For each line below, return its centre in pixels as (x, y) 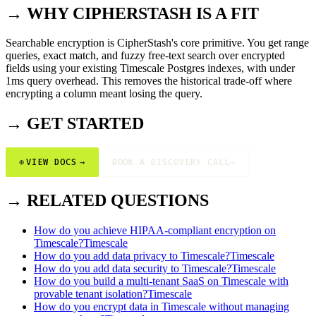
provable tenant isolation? (91, 294)
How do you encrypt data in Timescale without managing (162, 307)
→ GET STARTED (75, 124)
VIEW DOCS (51, 163)
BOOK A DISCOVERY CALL (171, 163)
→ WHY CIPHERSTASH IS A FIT (132, 13)
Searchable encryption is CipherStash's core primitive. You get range (157, 43)
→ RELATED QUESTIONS (107, 201)
